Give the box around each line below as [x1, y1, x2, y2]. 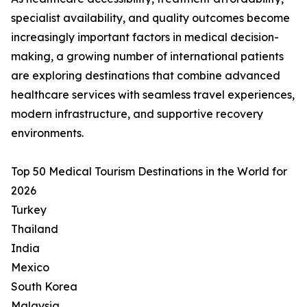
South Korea [11, 280, 77, 294]
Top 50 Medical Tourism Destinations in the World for [11, 164, 287, 179]
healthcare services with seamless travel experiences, [11, 88, 295, 102]
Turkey [11, 203, 47, 217]
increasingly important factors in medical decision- [11, 30, 279, 45]
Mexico [11, 260, 49, 275]
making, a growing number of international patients [11, 49, 284, 64]
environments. [11, 126, 84, 140]
